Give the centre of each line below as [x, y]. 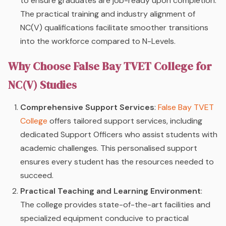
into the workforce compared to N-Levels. [98, 41]
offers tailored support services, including [125, 121]
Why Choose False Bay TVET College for [110, 66]
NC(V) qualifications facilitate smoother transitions [114, 27]
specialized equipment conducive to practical [104, 218]
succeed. [37, 176]
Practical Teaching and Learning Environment [110, 191]
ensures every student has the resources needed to [117, 162]
